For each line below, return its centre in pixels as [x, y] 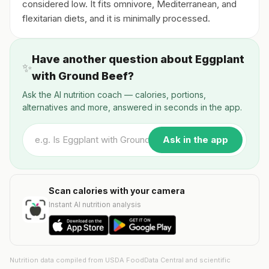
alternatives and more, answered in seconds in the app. [132, 107]
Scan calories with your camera [117, 191]
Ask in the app [195, 140]
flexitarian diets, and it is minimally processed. [116, 18]
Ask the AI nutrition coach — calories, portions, [114, 95]
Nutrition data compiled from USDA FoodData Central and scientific [120, 260]
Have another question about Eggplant [138, 59]
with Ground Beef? [83, 76]
